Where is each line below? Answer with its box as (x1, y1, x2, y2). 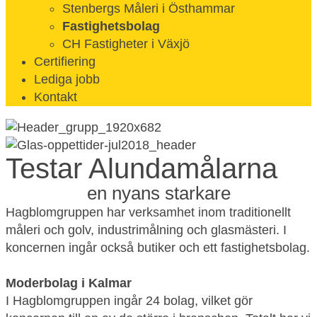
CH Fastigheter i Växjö (62, 37, 190, 51)
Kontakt (34, 90, 77, 104)
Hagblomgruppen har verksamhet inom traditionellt (6, 205, 291, 219)
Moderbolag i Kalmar (6, 276, 132, 290)
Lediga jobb (34, 72, 100, 86)
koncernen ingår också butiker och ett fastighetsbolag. (6, 241, 310, 255)
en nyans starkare (86, 183, 231, 204)
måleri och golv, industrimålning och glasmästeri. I (6, 223, 287, 237)
